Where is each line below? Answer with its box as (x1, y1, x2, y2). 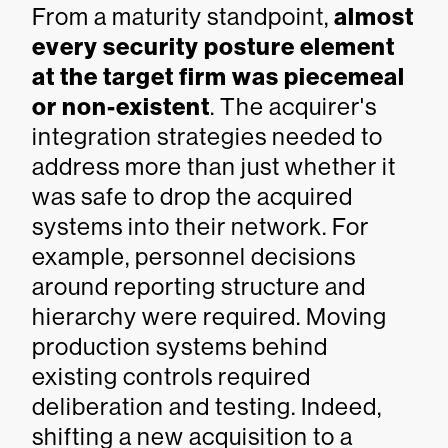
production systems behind (32, 333, 328, 360)
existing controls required (32, 363, 311, 390)
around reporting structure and (32, 273, 366, 300)
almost (334, 3, 414, 31)
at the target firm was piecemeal (32, 63, 405, 91)
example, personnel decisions (32, 243, 356, 270)
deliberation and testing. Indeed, (32, 393, 382, 420)
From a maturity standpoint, (32, 3, 334, 30)
